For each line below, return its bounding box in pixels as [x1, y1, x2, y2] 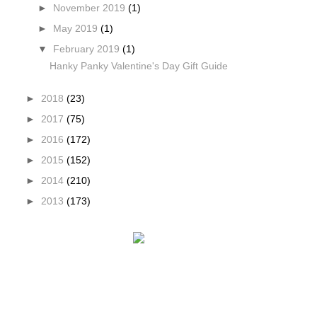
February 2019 [52, 43, 122, 54]
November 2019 [52, 2, 128, 13]
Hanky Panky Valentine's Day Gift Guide [50, 61, 229, 72]
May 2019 [52, 23, 100, 34]
